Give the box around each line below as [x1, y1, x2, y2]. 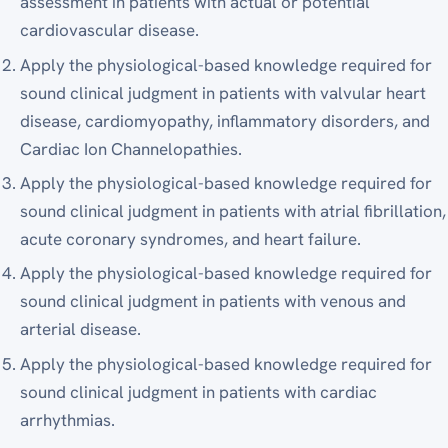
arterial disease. [20, 318, 142, 341]
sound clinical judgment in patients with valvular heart [20, 81, 427, 104]
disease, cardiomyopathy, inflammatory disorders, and [20, 109, 431, 132]
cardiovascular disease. [20, 19, 200, 42]
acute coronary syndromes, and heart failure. [20, 228, 362, 251]
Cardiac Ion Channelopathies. [20, 137, 243, 160]
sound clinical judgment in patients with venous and [20, 290, 407, 313]
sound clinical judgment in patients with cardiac [20, 380, 378, 403]
